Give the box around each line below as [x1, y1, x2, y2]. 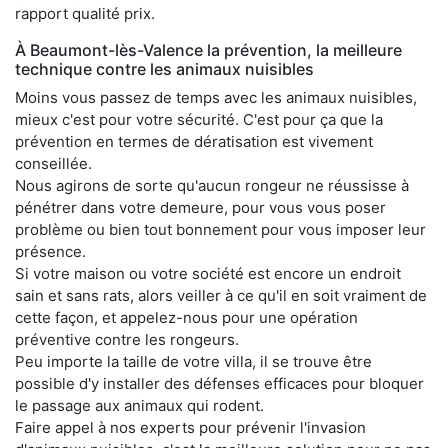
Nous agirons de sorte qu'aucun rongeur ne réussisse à [15, 175, 409, 195]
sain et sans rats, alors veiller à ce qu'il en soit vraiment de [15, 285, 427, 305]
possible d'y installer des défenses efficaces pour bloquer [15, 373, 424, 393]
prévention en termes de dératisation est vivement [15, 131, 373, 151]
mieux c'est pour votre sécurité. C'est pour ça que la [15, 109, 383, 129]
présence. [15, 241, 86, 261]
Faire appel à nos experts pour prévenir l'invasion [15, 417, 366, 437]
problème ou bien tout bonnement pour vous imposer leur [15, 219, 426, 239]
